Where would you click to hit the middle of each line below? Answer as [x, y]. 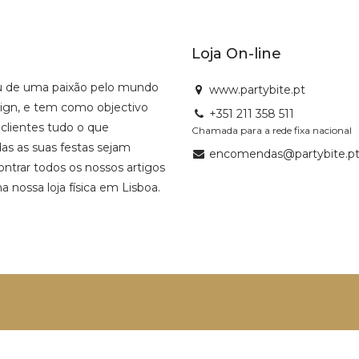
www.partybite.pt [257, 89]
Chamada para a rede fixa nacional [272, 130]
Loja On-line [236, 53]
